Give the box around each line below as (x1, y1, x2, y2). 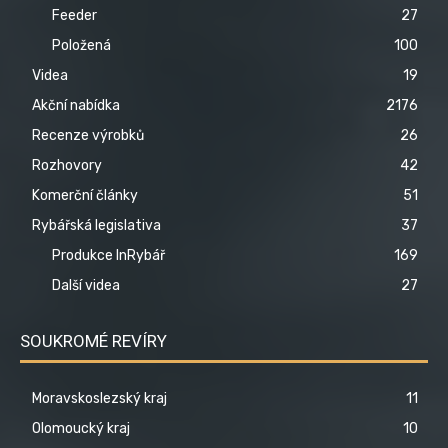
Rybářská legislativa (32, 216, 161, 234)
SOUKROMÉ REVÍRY (20, 330, 167, 351)
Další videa (52, 276, 120, 294)
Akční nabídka (32, 96, 120, 114)
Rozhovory (32, 156, 102, 174)
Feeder (52, 6, 97, 24)
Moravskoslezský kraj (32, 389, 167, 407)
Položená (52, 36, 111, 54)
